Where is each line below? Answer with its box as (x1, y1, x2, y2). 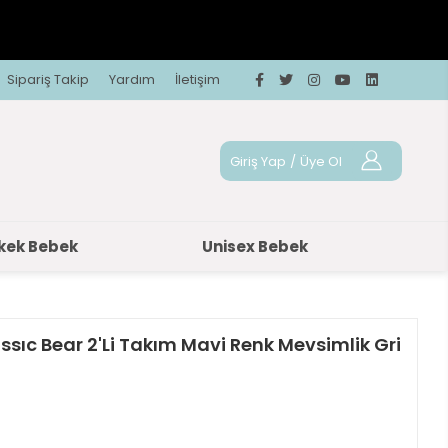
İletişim (175, 70, 220, 89)
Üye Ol (299, 151, 342, 171)
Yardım (109, 70, 155, 89)
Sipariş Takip (7, 70, 89, 89)
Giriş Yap (229, 151, 286, 171)
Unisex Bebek (202, 236, 309, 257)
